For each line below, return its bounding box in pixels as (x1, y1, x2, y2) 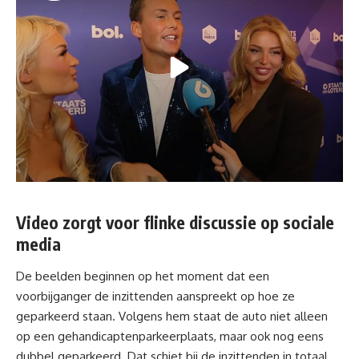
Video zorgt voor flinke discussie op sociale (16, 212, 334, 234)
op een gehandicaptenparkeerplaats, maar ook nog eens (16, 328, 324, 344)
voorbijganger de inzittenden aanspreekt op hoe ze (16, 288, 295, 304)
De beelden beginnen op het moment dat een (16, 268, 269, 284)
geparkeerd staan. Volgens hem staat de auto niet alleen (16, 308, 328, 324)
